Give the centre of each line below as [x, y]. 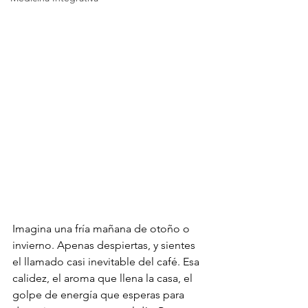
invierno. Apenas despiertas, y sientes [105, 245]
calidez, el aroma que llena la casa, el [104, 278]
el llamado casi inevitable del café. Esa [107, 262]
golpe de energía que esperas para [100, 295]
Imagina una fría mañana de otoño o [102, 229]
